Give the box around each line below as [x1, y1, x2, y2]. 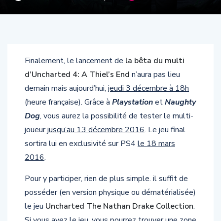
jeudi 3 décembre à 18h [108, 83, 189, 94]
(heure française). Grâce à [25, 97, 112, 108]
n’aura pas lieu [130, 69, 180, 80]
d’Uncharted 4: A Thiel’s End [25, 69, 130, 80]
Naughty [165, 97, 196, 108]
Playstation [112, 97, 153, 108]
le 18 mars [138, 138, 175, 149]
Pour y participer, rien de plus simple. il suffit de [25, 173, 188, 184]
